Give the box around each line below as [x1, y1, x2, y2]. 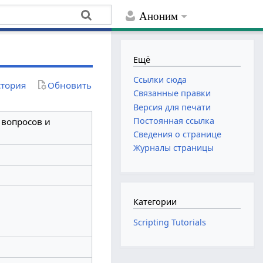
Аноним [139, 10, 178, 23]
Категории [133, 196, 177, 208]
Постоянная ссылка [133, 114, 215, 126]
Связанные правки [133, 87, 211, 99]
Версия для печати [133, 101, 211, 113]
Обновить [48, 79, 92, 91]
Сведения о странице [133, 128, 222, 140]
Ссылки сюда [133, 74, 187, 86]
